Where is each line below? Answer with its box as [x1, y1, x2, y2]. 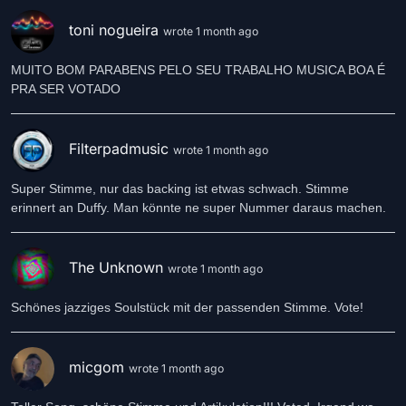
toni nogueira [69, 21, 163, 40]
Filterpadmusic [69, 140, 173, 159]
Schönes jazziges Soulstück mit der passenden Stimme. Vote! [11, 300, 363, 314]
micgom [69, 358, 129, 377]
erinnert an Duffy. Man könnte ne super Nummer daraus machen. [11, 200, 386, 215]
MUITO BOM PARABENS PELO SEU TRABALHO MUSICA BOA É [11, 63, 385, 77]
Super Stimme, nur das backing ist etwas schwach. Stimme [11, 181, 349, 196]
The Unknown [69, 258, 168, 277]
